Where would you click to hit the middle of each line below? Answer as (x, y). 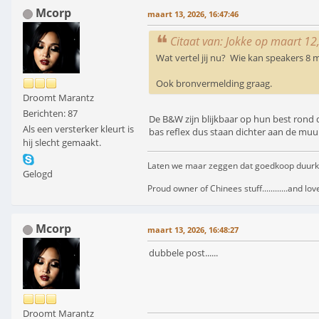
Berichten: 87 (50, 114)
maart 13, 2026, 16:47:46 (193, 14)
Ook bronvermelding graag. (214, 84)
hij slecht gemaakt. (62, 143)
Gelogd (38, 174)
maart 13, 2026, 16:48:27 (193, 230)
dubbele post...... (183, 253)
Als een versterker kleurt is (78, 129)
